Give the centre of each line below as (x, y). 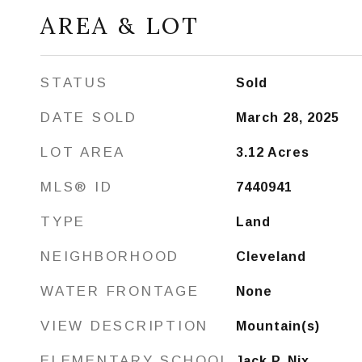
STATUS (74, 83)
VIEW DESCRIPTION (124, 326)
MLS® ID (77, 187)
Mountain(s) (278, 326)
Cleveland (271, 257)
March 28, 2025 (287, 118)
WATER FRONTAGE (120, 291)
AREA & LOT (120, 25)
